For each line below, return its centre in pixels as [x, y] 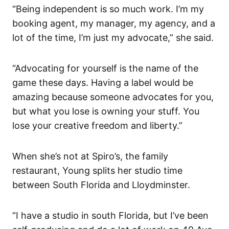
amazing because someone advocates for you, [113, 97]
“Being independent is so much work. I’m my [108, 9]
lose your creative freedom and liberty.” [97, 125]
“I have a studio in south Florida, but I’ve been [110, 215]
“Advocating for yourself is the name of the [105, 68]
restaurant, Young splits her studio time [97, 170]
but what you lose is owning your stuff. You [106, 111]
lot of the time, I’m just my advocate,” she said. [113, 37]
